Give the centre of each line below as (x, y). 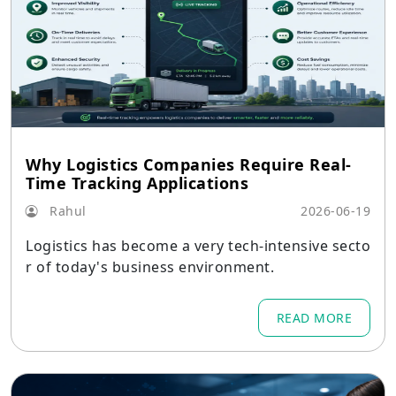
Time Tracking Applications (137, 183)
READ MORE (314, 318)
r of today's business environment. (150, 267)
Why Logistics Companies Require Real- (189, 164)
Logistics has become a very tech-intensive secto (198, 246)
